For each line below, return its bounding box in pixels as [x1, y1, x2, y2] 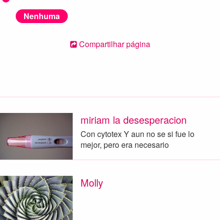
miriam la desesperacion [80, 112, 187, 127]
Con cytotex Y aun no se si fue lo [80, 128, 194, 139]
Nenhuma [24, 10, 60, 22]
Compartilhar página [77, 38, 150, 50]
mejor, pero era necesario [80, 138, 169, 150]
